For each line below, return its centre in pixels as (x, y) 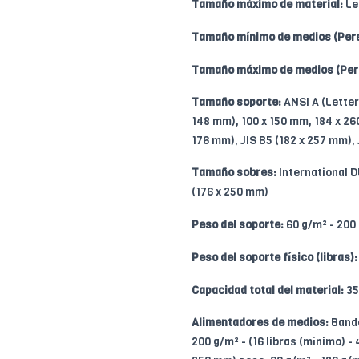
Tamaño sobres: (234, 172)
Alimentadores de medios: (260, 322)
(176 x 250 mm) (230, 192)
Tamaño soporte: (236, 102)
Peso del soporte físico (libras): (274, 257)
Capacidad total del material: (268, 290)
